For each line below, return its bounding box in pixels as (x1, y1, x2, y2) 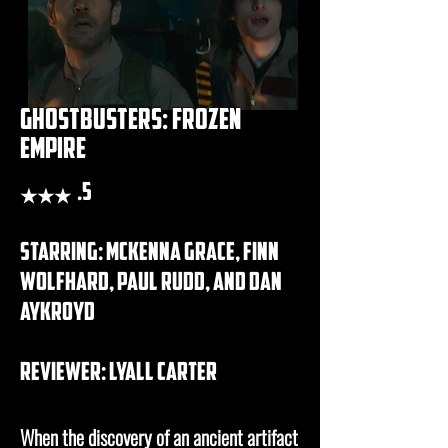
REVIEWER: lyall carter (20, 361, 217, 386)
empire (20, 136, 86, 165)
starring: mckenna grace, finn (20, 241, 279, 266)
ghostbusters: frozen (20, 107, 241, 136)
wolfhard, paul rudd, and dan (20, 271, 282, 296)
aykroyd (20, 301, 95, 326)
